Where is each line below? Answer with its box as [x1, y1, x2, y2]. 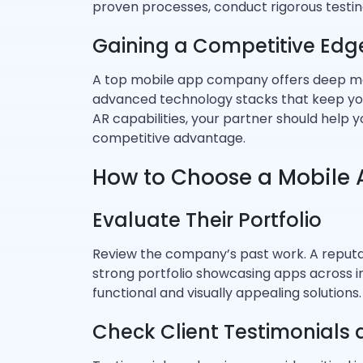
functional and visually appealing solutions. [92, 284, 361, 302]
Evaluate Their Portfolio [92, 207, 322, 233]
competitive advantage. [92, 129, 246, 147]
